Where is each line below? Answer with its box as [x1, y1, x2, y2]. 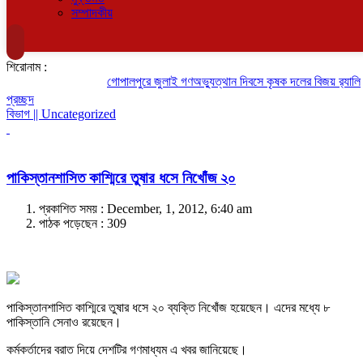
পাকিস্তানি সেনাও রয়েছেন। [6, 315, 122, 330]
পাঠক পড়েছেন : [39, 216, 107, 231]
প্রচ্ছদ [6, 92, 34, 106]
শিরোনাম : [6, 60, 47, 74]
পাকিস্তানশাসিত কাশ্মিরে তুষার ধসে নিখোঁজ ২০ [6, 169, 236, 186]
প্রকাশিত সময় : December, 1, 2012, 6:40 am [39, 202, 252, 216]
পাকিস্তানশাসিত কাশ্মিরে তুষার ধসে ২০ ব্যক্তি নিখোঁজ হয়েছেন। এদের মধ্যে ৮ [6, 301, 330, 315]
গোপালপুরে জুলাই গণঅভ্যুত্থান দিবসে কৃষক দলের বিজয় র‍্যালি [93, 75, 348, 88]
